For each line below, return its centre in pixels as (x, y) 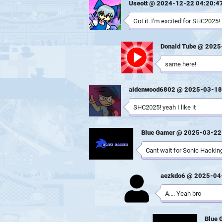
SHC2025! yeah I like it (165, 107)
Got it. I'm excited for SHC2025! (177, 21)
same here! (181, 64)
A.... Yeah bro (183, 194)
